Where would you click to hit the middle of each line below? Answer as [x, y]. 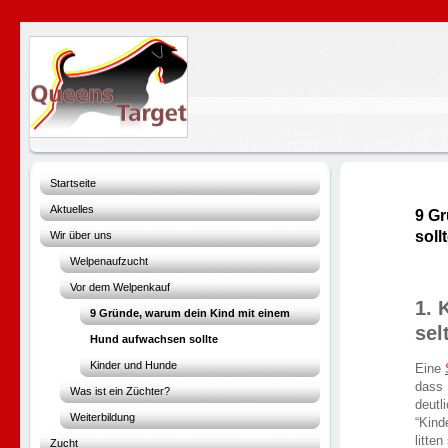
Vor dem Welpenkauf [120, 287]
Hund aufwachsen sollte [154, 339]
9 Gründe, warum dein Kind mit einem [190, 313]
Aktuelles [72, 209]
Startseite [73, 183]
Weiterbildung [102, 417]
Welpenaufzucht [109, 261]
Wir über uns [81, 235]
